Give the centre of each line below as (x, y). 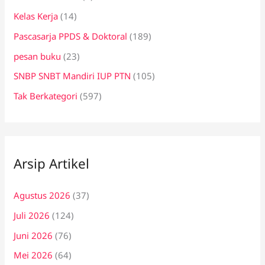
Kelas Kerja (36, 16)
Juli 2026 (32, 215)
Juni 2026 (33, 235)
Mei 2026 (33, 255)
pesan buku (38, 56)
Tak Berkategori (46, 96)
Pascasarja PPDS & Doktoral (71, 36)
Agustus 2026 (42, 195)
